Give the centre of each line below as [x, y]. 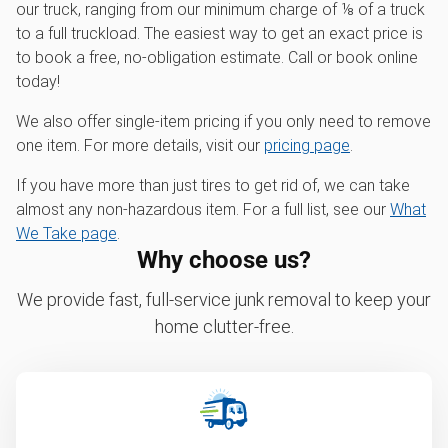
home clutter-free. [224, 327]
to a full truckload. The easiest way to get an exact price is [219, 34]
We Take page [66, 234]
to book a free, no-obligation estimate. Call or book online [217, 58]
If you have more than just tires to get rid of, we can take [213, 186]
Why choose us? [224, 260]
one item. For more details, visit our [140, 146]
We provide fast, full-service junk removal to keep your [224, 300]
